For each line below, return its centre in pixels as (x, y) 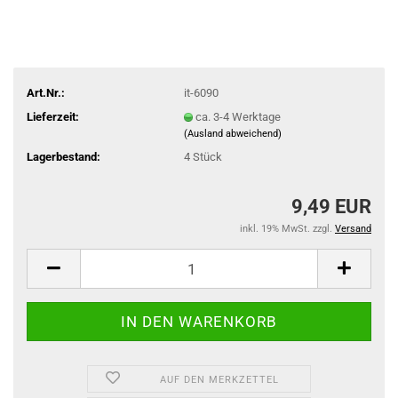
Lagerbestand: (64, 156)
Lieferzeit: (53, 116)
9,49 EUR (331, 207)
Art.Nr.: (46, 92)
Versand (353, 229)
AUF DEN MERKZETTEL (220, 380)
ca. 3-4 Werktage (238, 116)
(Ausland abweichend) (232, 133)
